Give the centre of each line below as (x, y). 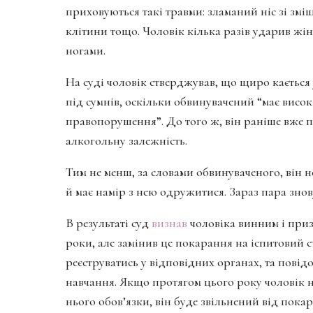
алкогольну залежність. (126, 140)
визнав (169, 223)
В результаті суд (109, 223)
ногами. (86, 50)
